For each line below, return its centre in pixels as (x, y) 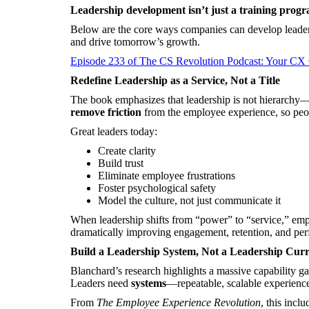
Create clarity (127, 151)
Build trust (121, 163)
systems (149, 283)
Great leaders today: (114, 131)
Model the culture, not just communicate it (189, 200)
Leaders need (101, 283)
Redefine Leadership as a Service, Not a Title (175, 80)
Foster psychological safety (157, 188)
